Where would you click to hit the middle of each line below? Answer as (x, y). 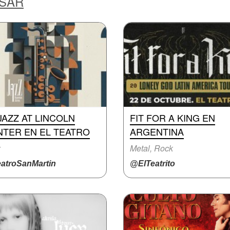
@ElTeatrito (152, 164)
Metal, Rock (151, 148)
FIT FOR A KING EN (172, 118)
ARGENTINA (157, 131)
